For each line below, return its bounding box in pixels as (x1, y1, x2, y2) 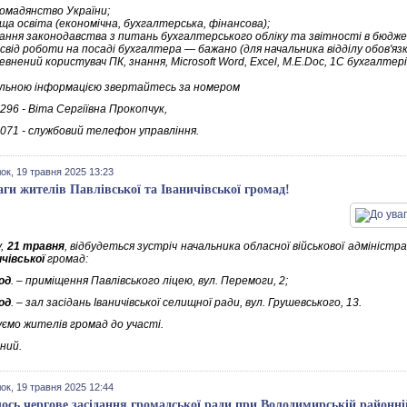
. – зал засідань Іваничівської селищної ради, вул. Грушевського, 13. (11, 296, 362, 309)
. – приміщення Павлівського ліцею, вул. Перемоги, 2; (11, 274, 288, 287)
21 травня (6, 240, 65, 253)
